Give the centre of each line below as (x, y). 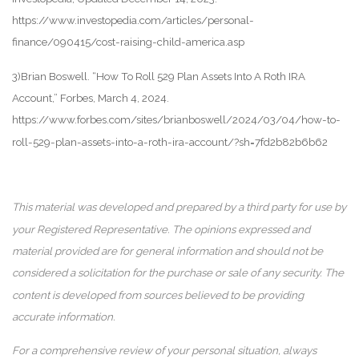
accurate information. (64, 316)
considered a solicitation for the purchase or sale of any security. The (178, 272)
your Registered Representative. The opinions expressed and (161, 229)
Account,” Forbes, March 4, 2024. (91, 97)
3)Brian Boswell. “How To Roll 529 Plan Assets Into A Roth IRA (159, 76)
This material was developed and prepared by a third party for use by (179, 206)
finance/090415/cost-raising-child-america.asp (128, 42)
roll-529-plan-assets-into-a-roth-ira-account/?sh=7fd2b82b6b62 (170, 141)
